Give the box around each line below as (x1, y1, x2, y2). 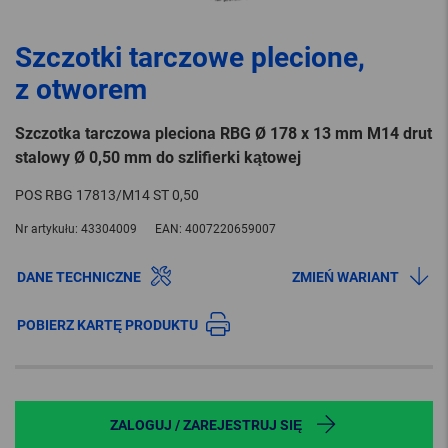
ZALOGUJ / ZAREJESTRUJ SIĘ (110, 417, 302, 434)
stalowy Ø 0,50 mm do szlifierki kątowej (15, 148, 301, 168)
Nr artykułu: (15, 222, 78, 237)
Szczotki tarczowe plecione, (15, 41, 365, 75)
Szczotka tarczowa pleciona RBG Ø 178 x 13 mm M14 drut (15, 124, 432, 144)
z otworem (15, 73, 147, 107)
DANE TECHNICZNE (17, 269, 141, 286)
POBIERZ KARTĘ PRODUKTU (17, 317, 198, 334)
